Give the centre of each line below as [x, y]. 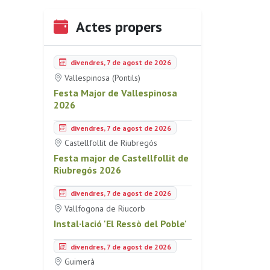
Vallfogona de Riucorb [104, 208]
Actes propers [118, 27]
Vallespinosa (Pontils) [101, 77]
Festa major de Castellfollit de [121, 158]
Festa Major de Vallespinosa [115, 93]
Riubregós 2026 [87, 170]
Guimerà [78, 262]
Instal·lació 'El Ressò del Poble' [120, 223]
